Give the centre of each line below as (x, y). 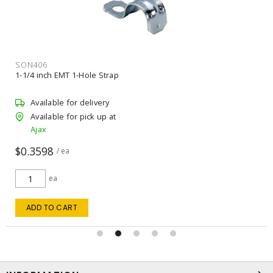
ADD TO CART (52, 207)
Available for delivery (70, 102)
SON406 (31, 64)
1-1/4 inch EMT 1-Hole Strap (67, 75)
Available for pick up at (73, 116)
